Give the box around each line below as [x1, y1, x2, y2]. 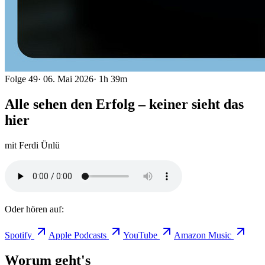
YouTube [123, 230, 157, 240]
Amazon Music [174, 230, 231, 240]
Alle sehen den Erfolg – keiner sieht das [5, 96, 244, 112]
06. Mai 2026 [43, 74, 93, 84]
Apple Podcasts [49, 230, 106, 240]
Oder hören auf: [5, 203, 64, 214]
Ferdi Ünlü [19, 140, 60, 150]
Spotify [5, 230, 32, 240]
